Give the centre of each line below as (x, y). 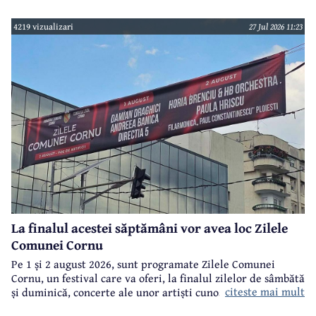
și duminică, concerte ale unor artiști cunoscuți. (128, 292)
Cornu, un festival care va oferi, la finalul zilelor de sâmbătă (158, 278)
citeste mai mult (265, 292)
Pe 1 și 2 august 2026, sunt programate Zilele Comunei (143, 264)
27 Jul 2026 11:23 (275, 27)
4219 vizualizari (44, 27)
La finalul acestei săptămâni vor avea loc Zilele (150, 228)
